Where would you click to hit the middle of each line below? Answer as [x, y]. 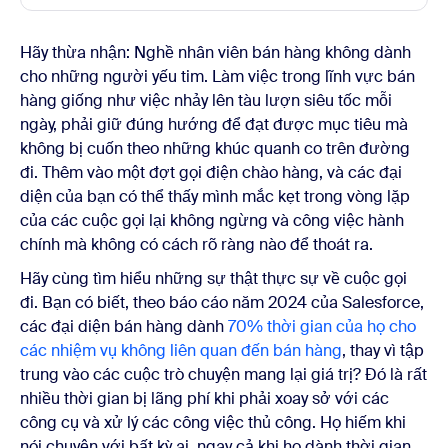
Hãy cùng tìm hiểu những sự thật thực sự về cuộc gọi [213, 278]
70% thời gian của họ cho [322, 326]
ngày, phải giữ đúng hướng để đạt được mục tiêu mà [214, 124]
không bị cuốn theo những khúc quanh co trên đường [215, 148]
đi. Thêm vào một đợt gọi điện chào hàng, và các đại [211, 172]
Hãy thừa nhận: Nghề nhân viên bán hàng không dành [215, 52]
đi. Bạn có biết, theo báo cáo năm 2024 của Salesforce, [222, 302]
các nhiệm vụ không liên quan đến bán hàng [181, 350]
